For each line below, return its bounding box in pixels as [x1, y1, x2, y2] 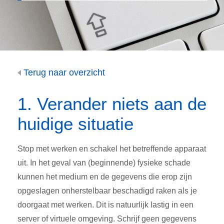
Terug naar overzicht [21, 67, 105, 77]
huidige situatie [17, 114, 133, 134]
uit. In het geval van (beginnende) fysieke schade [17, 158, 190, 167]
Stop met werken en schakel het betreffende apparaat [17, 144, 206, 153]
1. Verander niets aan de [17, 94, 206, 114]
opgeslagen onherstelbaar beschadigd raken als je [17, 186, 197, 195]
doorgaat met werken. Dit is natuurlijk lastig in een [17, 200, 193, 209]
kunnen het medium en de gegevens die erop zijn [17, 172, 192, 181]
